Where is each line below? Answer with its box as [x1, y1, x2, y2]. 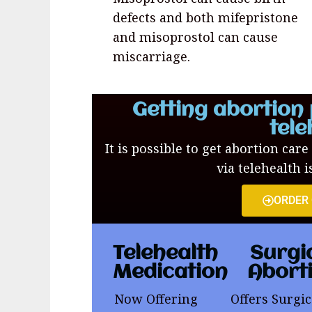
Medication [113, 263, 228, 283]
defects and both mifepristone [113, 9, 298, 26]
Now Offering [114, 290, 198, 308]
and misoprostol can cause [113, 29, 278, 46]
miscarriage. [113, 48, 190, 65]
